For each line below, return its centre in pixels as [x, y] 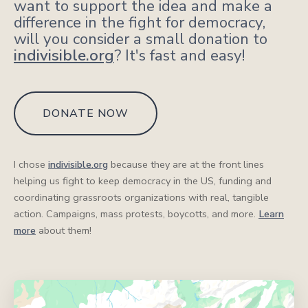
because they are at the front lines [186, 164]
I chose [31, 164]
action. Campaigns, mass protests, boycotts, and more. [136, 213]
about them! [64, 230]
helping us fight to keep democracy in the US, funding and [143, 180]
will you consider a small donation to [141, 38]
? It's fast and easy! [179, 55]
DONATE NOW [86, 113]
